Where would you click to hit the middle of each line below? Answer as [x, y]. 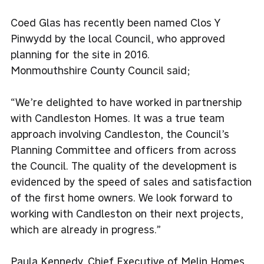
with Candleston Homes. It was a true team [118, 118]
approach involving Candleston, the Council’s [120, 134]
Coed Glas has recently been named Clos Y [115, 22]
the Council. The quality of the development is [124, 166]
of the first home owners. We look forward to [121, 197]
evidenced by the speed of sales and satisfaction [131, 181]
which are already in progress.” [86, 229]
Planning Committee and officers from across [123, 150]
